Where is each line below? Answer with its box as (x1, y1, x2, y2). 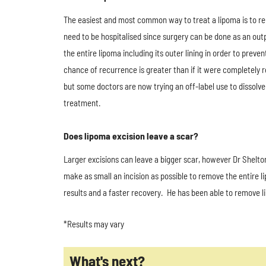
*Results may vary (64, 218, 124, 229)
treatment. (64, 97, 101, 108)
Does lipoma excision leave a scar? (64, 130, 198, 141)
